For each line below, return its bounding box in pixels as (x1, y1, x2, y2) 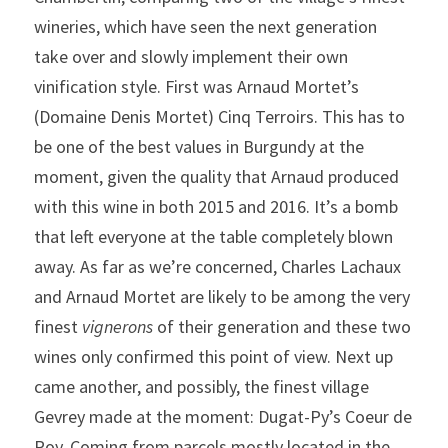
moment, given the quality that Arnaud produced (34, 165, 399, 188)
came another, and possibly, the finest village (34, 375, 369, 398)
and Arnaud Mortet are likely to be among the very (34, 285, 410, 308)
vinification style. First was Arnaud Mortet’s (34, 75, 359, 98)
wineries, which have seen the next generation (34, 15, 377, 38)
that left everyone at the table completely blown (34, 225, 393, 248)
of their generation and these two (153, 315, 411, 338)
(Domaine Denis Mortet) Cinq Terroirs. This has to (34, 105, 405, 128)
